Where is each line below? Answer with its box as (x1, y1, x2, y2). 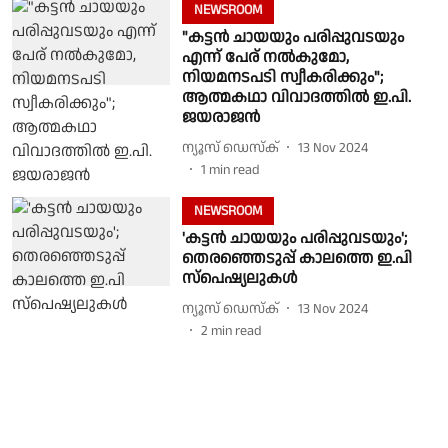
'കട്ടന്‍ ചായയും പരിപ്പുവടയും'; (181, 227, 407, 250)
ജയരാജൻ (181, 106, 260, 129)
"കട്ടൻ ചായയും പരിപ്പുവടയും (181, 26, 404, 49)
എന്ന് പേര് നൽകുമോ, (181, 46, 349, 69)
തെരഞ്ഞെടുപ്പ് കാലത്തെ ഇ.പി (181, 247, 412, 270)
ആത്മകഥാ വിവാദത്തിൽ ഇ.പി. (181, 86, 411, 109)
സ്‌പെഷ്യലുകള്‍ (181, 267, 298, 290)
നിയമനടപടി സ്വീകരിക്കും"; (181, 66, 383, 89)
